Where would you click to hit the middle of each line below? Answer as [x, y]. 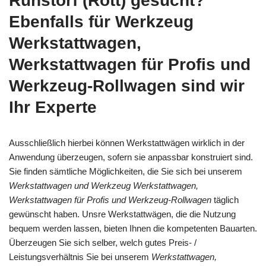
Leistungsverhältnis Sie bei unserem [80, 256]
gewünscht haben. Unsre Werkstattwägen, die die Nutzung [122, 214]
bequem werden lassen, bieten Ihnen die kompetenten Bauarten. [133, 228]
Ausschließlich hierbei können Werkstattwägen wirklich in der [127, 142]
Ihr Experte [53, 107]
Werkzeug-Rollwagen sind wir [127, 85]
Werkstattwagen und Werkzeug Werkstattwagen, [104, 185]
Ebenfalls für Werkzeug [101, 21]
